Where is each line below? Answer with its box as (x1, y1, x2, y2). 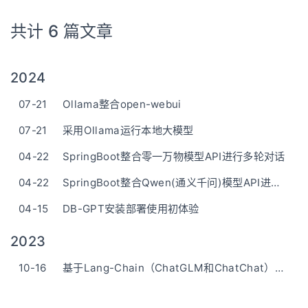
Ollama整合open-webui (63, 98, 181, 111)
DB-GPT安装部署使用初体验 (63, 202, 199, 215)
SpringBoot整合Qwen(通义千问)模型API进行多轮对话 (270, 176, 279, 189)
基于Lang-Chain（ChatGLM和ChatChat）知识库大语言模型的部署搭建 (274, 261, 283, 274)
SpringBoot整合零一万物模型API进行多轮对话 (63, 150, 285, 163)
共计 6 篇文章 (10, 21, 113, 41)
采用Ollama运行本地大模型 (63, 124, 194, 137)
